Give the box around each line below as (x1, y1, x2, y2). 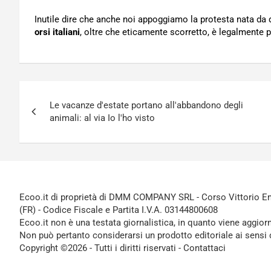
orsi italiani (34, 27, 80, 38)
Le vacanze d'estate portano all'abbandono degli (50, 100, 243, 111)
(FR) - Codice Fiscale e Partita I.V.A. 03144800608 (19, 204, 218, 215)
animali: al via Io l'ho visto (50, 113, 155, 123)
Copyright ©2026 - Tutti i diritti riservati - (19, 243, 183, 253)
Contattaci (183, 243, 226, 253)
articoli (19, 106, 79, 129)
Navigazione (19, 81, 125, 104)
